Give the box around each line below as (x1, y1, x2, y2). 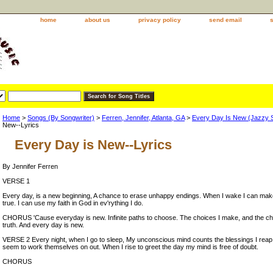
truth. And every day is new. (2, 221, 84, 229)
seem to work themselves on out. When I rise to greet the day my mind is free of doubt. (2, 243, 258, 250)
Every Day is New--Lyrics (15, 137, 172, 152)
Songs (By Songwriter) (27, 114, 94, 121)
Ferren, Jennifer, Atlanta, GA (102, 114, 185, 121)
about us (85, 16, 110, 23)
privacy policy (138, 16, 181, 23)
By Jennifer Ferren (2, 163, 58, 170)
